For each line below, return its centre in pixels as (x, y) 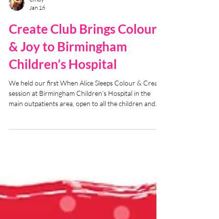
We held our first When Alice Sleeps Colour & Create (86, 100)
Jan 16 (37, 25)
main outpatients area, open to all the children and (82, 121)
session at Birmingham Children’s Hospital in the (80, 111)
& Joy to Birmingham (68, 64)
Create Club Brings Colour (83, 46)
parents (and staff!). (38, 131)
